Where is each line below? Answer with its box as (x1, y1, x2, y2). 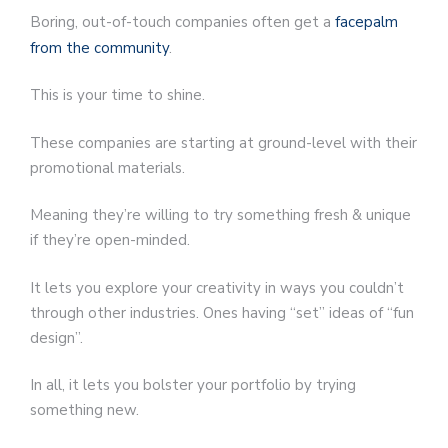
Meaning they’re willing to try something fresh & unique (30, 205, 411, 226)
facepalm (335, 11, 398, 32)
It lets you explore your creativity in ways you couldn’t (30, 277, 404, 298)
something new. (30, 400, 139, 421)
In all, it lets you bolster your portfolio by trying (30, 375, 356, 396)
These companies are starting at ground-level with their (30, 132, 417, 153)
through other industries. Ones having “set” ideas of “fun (30, 302, 414, 323)
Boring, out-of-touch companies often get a (30, 11, 335, 32)
